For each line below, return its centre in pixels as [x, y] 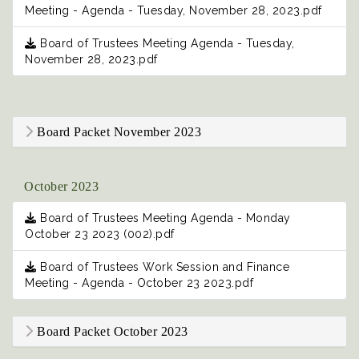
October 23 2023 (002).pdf [100, 234]
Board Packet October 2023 [111, 332]
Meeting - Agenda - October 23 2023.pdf [139, 283]
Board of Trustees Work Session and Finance [163, 267]
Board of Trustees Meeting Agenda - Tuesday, [165, 44]
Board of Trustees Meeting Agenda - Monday [163, 218]
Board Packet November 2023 [117, 132]
